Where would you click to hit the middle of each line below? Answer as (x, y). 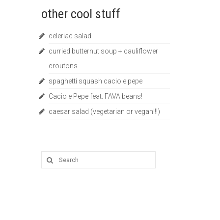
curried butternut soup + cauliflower (103, 51)
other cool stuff (81, 14)
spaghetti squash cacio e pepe (95, 81)
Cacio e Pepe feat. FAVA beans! (95, 96)
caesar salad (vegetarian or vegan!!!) (104, 112)
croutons (63, 66)
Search (52, 156)
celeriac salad (70, 36)
